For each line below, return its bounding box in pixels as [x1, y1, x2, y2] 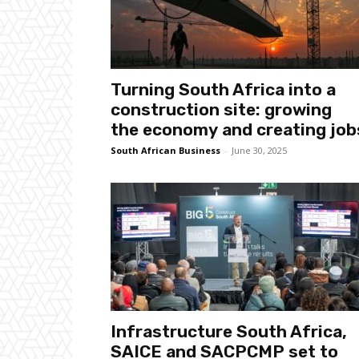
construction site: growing [111, 99, 332, 119]
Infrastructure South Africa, [111, 321, 347, 341]
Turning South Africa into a [111, 79, 336, 99]
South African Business [111, 144, 220, 156]
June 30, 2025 [232, 144, 287, 156]
